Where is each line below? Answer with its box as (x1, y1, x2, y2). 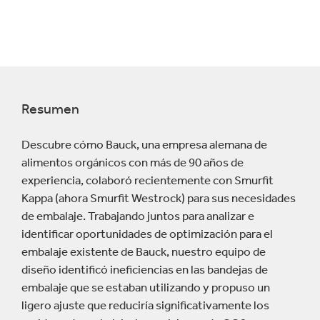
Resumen (21, 99, 79, 117)
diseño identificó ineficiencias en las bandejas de (21, 262, 268, 277)
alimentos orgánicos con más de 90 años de (21, 155, 244, 170)
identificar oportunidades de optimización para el (21, 226, 273, 241)
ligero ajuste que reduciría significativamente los (21, 298, 269, 313)
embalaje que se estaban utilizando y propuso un (21, 280, 270, 295)
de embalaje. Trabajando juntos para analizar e (21, 209, 254, 224)
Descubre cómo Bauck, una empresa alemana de (21, 137, 267, 152)
